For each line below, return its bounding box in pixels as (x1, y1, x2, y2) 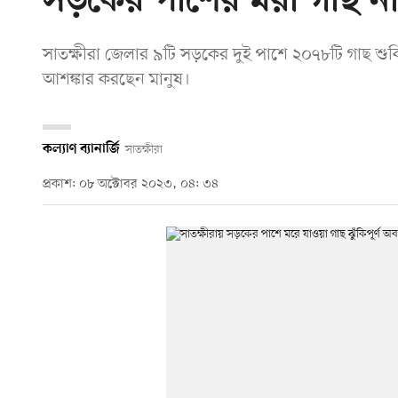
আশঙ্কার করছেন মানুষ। (43, 68, 190, 92)
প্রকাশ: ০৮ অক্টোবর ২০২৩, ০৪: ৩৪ (43, 176, 219, 194)
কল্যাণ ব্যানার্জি (43, 140, 120, 157)
